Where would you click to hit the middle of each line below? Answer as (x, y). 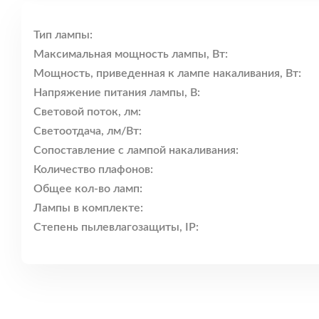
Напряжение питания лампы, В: (117, 93)
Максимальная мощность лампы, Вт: (131, 54)
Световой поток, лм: (87, 112)
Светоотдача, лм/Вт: (88, 131)
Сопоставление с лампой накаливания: (136, 151)
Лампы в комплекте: (88, 208)
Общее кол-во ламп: (88, 189)
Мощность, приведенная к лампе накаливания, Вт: (167, 74)
